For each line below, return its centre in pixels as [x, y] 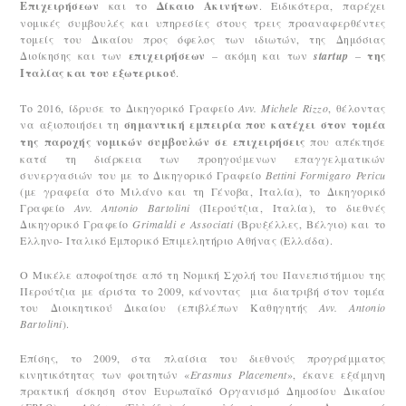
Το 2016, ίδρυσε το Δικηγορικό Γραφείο [130, 108]
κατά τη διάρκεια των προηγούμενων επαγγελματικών [203, 159]
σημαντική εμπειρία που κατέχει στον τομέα [255, 125]
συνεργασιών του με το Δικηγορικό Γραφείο [143, 175]
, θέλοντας [357, 108]
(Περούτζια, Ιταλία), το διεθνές [288, 208]
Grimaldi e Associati [183, 224]
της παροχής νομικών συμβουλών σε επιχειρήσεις [163, 142]
